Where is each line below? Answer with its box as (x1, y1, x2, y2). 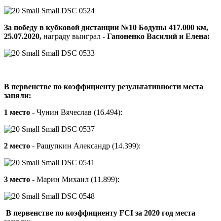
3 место (4, 175, 30, 184)
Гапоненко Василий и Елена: (107, 32, 210, 41)
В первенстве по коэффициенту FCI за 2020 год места (6, 209, 195, 218)
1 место (4, 108, 30, 117)
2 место (4, 142, 30, 150)
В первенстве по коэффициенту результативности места (4, 82, 203, 91)
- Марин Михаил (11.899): (30, 175, 119, 184)
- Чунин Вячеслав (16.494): (30, 108, 122, 117)
